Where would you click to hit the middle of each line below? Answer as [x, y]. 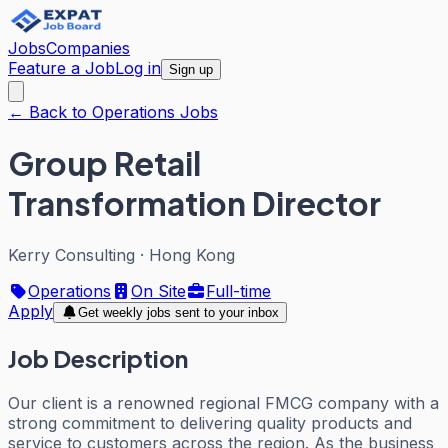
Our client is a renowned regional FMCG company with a [223, 402]
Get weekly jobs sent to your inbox [178, 312]
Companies [88, 48]
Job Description [98, 357]
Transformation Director [194, 203]
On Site [158, 290]
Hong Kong [192, 254]
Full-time [238, 290]
